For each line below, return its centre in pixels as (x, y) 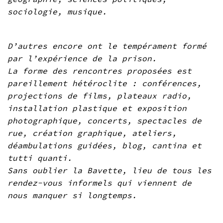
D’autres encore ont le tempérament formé (107, 46)
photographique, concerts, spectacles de (105, 121)
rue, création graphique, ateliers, (92, 133)
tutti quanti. (40, 158)
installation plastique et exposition (97, 108)
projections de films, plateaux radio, (100, 96)
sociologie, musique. (57, 11)
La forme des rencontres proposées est (100, 71)
